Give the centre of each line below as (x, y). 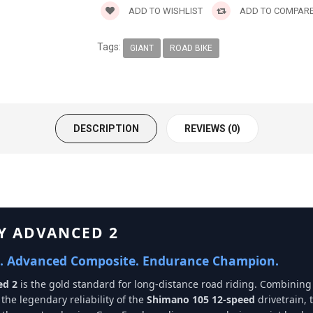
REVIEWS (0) (212, 128)
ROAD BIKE (191, 48)
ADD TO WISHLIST (165, 11)
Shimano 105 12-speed (201, 299)
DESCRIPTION (106, 128)
